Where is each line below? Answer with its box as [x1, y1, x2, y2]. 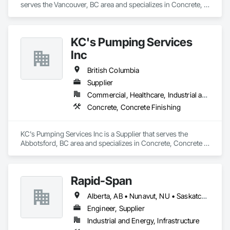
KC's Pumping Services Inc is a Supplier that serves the [21, 129, 188, 138]
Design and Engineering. [21, 9, 96, 18]
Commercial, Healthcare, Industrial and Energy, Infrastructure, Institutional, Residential [202, 90, 208, 99]
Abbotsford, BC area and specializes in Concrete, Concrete [21, 139, 202, 147]
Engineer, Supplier [87, 204, 145, 213]
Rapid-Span [71, 174, 132, 187]
